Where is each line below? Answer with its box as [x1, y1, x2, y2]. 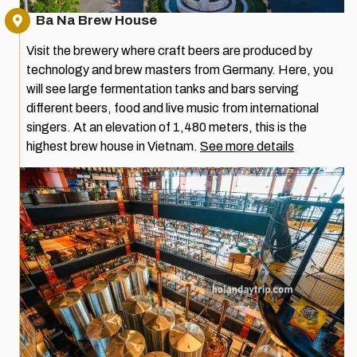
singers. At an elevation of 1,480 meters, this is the [26, 120, 307, 134]
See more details [200, 139, 294, 153]
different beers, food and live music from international [26, 100, 319, 115]
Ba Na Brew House [36, 12, 157, 28]
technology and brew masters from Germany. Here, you [26, 62, 333, 76]
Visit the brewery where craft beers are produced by [26, 43, 312, 57]
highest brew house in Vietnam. [26, 139, 200, 153]
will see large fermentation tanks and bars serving [26, 81, 299, 96]
